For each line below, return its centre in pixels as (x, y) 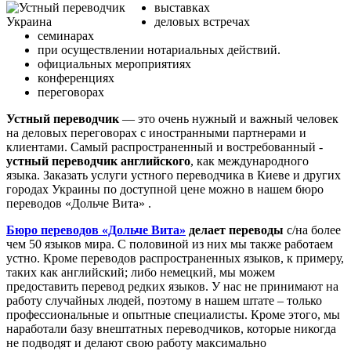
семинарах (66, 36)
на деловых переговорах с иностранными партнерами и (156, 133)
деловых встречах (202, 22)
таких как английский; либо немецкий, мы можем (141, 273)
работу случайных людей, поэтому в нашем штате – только (164, 301)
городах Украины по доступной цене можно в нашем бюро (165, 190)
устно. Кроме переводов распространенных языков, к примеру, (175, 259)
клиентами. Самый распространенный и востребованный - (165, 147)
